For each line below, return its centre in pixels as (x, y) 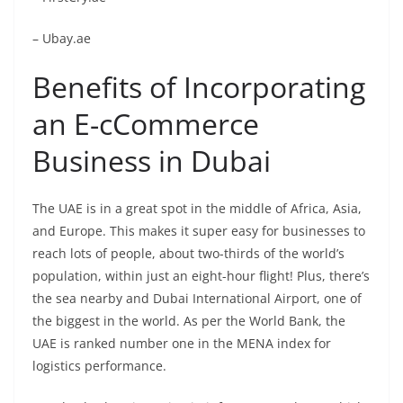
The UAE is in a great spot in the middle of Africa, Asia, (197, 209)
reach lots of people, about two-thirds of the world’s (188, 254)
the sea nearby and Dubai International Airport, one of (197, 299)
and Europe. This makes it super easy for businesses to (199, 231)
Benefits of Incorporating (199, 87)
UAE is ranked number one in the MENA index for (182, 344)
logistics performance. (101, 366)
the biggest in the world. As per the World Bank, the (189, 321)
